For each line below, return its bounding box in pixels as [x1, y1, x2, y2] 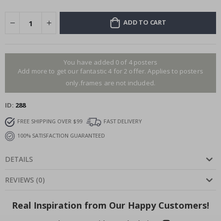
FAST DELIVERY [104, 117, 142, 125]
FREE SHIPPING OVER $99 [17, 117, 82, 125]
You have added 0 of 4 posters [63, 58, 158, 67]
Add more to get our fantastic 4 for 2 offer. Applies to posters [18, 67, 203, 76]
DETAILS [5, 154, 33, 164]
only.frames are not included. [65, 78, 156, 88]
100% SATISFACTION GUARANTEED [17, 132, 105, 140]
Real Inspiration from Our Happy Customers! [12, 199, 209, 212]
